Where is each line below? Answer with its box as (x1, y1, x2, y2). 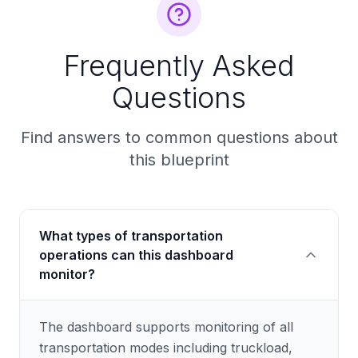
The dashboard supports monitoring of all (39, 319, 293, 335)
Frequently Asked (64, 48, 294, 83)
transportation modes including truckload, (39, 340, 292, 356)
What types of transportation (39, 228, 223, 244)
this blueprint (129, 150, 229, 169)
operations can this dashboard (39, 247, 233, 263)
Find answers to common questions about (20, 128, 338, 147)
